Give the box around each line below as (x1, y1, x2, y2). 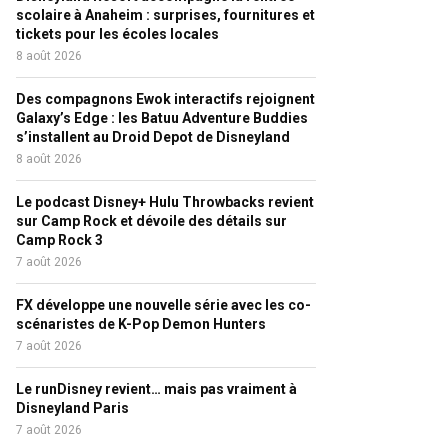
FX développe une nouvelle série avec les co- (16, 297, 311, 313)
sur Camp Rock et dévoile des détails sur (16, 213, 287, 229)
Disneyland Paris (16, 400, 129, 416)
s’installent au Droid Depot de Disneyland (16, 129, 290, 145)
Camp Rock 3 (16, 232, 103, 248)
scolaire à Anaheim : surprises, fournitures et (16, 7, 315, 23)
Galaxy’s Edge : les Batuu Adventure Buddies (16, 110, 308, 126)
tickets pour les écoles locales (16, 26, 219, 42)
